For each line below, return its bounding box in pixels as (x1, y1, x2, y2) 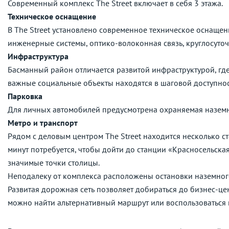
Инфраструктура (8, 51, 68, 62)
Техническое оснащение (8, 11, 96, 22)
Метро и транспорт (8, 118, 78, 128)
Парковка (8, 91, 42, 102)
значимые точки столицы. (8, 157, 100, 168)
